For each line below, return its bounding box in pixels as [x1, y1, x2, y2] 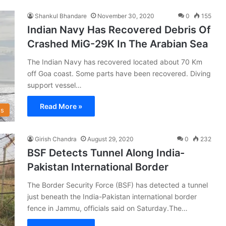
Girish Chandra [35, 135, 77, 143]
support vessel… [27, 80, 82, 89]
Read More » [40, 101, 82, 110]
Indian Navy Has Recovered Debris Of [27, 23, 211, 36]
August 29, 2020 [87, 135, 134, 143]
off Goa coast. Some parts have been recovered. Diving [27, 69, 211, 78]
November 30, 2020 [97, 12, 154, 20]
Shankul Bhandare [35, 12, 87, 20]
